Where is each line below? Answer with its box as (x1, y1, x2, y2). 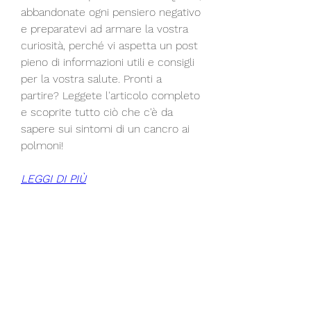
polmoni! (21, 138, 63, 152)
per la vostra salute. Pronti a (21, 72, 162, 85)
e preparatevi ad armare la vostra (21, 22, 188, 35)
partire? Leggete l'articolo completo (21, 88, 200, 102)
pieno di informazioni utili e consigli (21, 55, 194, 69)
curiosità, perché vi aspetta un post (21, 38, 198, 52)
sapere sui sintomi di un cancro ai (21, 121, 190, 135)
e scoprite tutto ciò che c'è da (21, 105, 173, 119)
